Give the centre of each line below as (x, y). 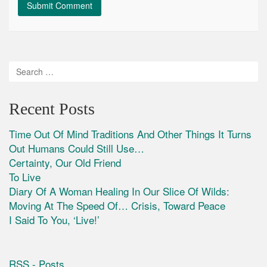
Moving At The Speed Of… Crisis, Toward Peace (117, 206)
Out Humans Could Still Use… (77, 148)
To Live (25, 177)
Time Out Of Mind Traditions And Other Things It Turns (130, 134)
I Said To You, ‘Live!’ (54, 220)
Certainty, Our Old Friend (65, 163)
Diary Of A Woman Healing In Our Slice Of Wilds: (119, 191)
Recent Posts (52, 109)
